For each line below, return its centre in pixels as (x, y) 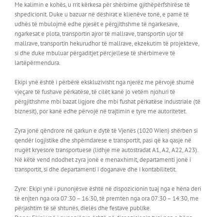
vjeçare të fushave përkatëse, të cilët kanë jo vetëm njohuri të (95, 92)
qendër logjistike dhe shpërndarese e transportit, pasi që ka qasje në (103, 140)
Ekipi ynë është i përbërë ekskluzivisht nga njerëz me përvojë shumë (104, 82)
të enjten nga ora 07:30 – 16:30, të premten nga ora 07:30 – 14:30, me (107, 198)
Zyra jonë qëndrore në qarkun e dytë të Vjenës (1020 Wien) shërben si (106, 130)
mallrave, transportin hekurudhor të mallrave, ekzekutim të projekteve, (107, 43)
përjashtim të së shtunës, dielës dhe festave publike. (83, 208)
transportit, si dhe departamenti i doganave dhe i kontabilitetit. (96, 169)
